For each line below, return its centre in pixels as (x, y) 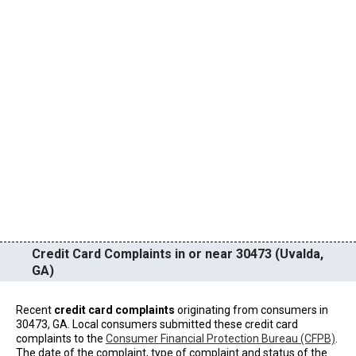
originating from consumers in (251, 310)
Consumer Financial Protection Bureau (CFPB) (220, 338)
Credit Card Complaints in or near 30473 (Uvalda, (178, 253)
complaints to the (60, 338)
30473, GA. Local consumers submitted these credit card (157, 324)
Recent (35, 310)
